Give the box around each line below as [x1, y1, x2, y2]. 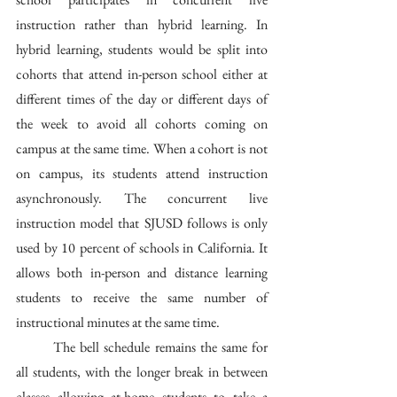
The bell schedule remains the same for [16, 338, 54, 356]
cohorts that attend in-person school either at [16, 65, 268, 83]
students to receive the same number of [16, 288, 268, 307]
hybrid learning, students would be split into [16, 40, 268, 58]
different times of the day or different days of [16, 90, 268, 108]
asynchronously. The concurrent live [16, 189, 268, 207]
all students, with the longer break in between [16, 362, 268, 381]
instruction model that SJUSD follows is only [16, 214, 268, 232]
